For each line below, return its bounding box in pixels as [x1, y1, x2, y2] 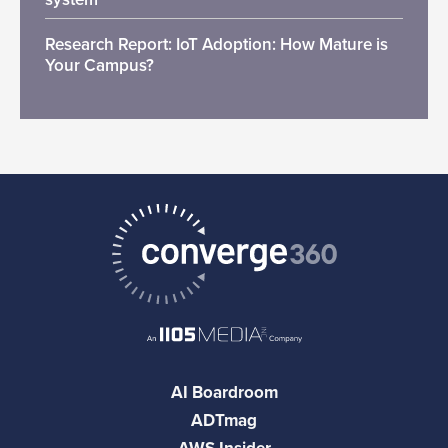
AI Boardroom [170, 382, 278, 404]
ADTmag [191, 410, 257, 432]
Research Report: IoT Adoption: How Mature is [45, 34, 388, 56]
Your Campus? [45, 55, 154, 77]
